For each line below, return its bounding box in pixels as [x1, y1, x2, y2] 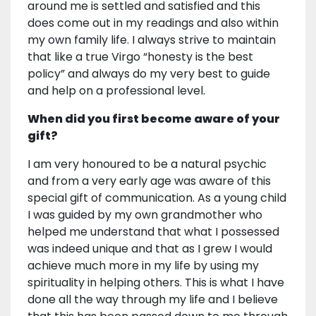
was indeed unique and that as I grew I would [28, 241, 272, 257]
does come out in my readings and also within [28, 15, 279, 32]
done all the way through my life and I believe [28, 291, 278, 308]
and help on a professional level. [28, 83, 205, 99]
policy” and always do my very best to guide [28, 66, 270, 83]
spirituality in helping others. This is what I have [28, 274, 284, 291]
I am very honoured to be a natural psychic [28, 156, 267, 173]
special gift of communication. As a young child [28, 190, 286, 207]
